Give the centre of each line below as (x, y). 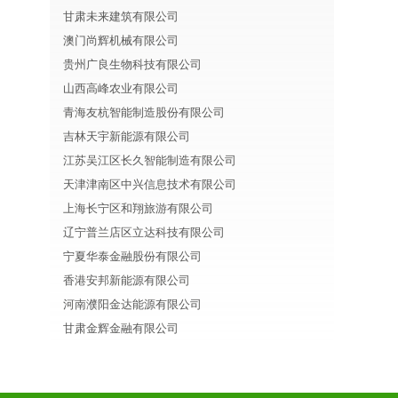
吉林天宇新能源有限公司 (127, 136)
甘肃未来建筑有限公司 (121, 16)
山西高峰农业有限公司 (121, 88)
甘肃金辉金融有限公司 (121, 328)
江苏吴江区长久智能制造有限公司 (150, 160)
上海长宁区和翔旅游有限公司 (138, 208)
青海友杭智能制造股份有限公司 (144, 112)
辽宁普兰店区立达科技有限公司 (144, 232)
